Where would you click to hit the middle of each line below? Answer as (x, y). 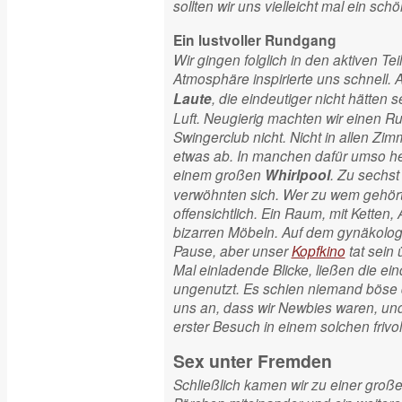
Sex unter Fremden (252, 361)
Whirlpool (297, 175)
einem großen (218, 174)
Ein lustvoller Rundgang (254, 40)
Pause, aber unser (232, 250)
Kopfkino (318, 250)
